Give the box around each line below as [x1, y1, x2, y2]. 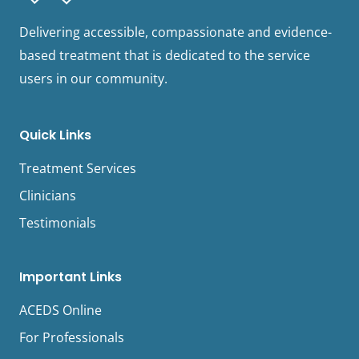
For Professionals [19, 329, 124, 347]
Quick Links [19, 126, 91, 145]
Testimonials [19, 214, 96, 232]
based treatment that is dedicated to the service [19, 46, 310, 65]
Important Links [19, 268, 122, 287]
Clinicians [19, 187, 76, 205]
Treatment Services [19, 159, 136, 178]
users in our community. [19, 70, 167, 88]
